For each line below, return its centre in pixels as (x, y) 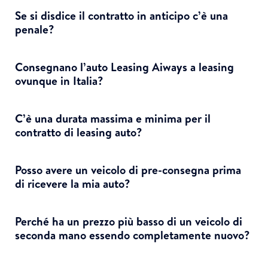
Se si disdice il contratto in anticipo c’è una (121, 15)
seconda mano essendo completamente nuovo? (133, 235)
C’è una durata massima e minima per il (113, 118)
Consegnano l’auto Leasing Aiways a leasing (124, 67)
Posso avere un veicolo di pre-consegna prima (128, 170)
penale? (35, 29)
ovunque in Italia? (59, 80)
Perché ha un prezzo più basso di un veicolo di (129, 221)
